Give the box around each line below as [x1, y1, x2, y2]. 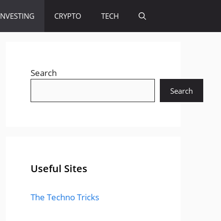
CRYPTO [54, 11, 81, 21]
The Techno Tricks [31, 191, 99, 203]
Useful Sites [31, 162, 87, 175]
